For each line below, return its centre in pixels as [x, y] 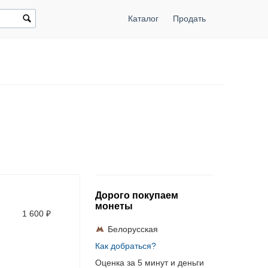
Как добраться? [125, 246]
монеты [114, 206]
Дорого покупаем [136, 195]
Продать [189, 19]
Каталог [143, 19]
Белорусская [133, 229]
